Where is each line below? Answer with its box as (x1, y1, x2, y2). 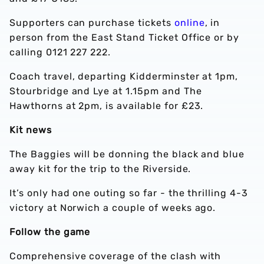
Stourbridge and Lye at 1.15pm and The (9, 85, 202, 97)
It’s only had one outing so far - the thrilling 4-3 (9, 187, 248, 199)
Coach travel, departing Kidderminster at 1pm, (9, 71, 239, 82)
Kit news (9, 124, 52, 136)
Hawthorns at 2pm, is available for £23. (9, 100, 204, 112)
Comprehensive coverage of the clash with (9, 250, 222, 262)
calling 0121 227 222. (9, 47, 111, 58)
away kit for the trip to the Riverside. (9, 163, 192, 175)
